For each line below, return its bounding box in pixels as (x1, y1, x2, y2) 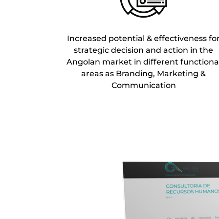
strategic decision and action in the (74, 45, 214, 55)
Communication (111, 80, 176, 90)
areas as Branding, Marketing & (81, 68, 206, 78)
